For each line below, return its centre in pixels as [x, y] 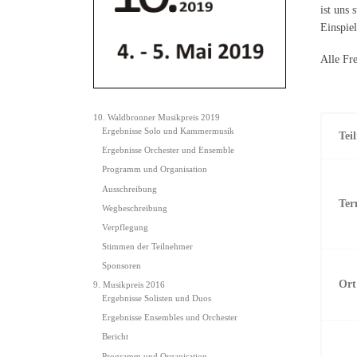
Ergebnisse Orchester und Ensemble [169, 150]
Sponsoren [122, 266]
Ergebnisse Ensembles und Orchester [170, 318]
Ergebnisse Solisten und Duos [157, 298]
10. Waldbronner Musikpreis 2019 [157, 118]
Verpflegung [126, 227]
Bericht [116, 337]
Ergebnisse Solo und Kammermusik [169, 131]
